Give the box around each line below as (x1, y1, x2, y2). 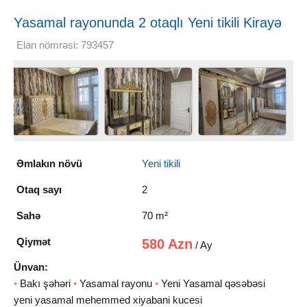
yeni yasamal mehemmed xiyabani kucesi (14, 293, 202, 306)
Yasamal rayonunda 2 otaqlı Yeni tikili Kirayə (14, 14, 282, 30)
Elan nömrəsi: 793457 (16, 38, 114, 51)
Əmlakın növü (16, 157, 82, 169)
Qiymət (16, 235, 51, 247)
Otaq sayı (16, 183, 62, 195)
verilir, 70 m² (14, 29, 89, 45)
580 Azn (142, 236, 193, 251)
